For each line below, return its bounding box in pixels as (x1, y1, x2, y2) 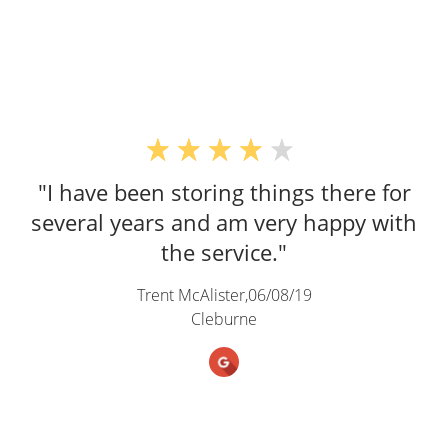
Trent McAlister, (136, 284, 248, 307)
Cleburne (191, 308, 257, 331)
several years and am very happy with (31, 207, 417, 238)
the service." (161, 237, 287, 268)
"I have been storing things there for (37, 177, 411, 208)
